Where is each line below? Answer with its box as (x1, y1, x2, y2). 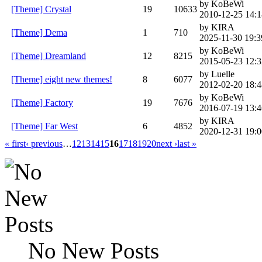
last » (177, 138, 196, 149)
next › (156, 138, 177, 149)
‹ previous (26, 138, 63, 149)
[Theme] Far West (11, 120, 78, 131)
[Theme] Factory (11, 97, 73, 108)
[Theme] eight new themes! (11, 74, 112, 84)
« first (5, 138, 26, 149)
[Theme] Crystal (11, 4, 71, 14)
